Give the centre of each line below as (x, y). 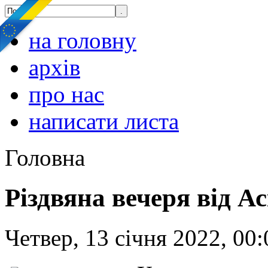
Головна (45, 158)
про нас (66, 94)
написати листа (104, 121)
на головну (83, 40)
